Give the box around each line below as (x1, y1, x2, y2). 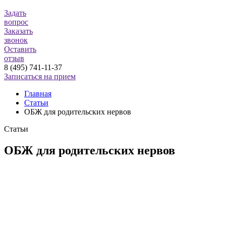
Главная (24, 89, 51, 98)
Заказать (4, 27, 33, 35)
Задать (4, 9, 26, 17)
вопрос (4, 18, 28, 26)
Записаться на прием (4, 72, 76, 81)
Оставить (4, 45, 36, 53)
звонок (4, 36, 28, 44)
